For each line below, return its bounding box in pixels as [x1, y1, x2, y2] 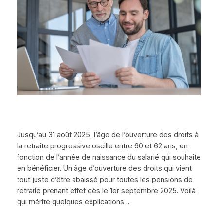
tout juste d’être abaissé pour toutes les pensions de [17, 175, 193, 184]
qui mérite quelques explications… [17, 197, 129, 206]
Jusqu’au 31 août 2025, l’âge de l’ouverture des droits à [17, 130, 199, 139]
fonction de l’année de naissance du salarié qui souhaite [17, 152, 201, 162]
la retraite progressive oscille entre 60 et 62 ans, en [17, 141, 188, 150]
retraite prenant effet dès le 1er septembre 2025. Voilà [17, 186, 196, 195]
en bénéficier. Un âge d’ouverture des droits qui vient [17, 163, 192, 173]
